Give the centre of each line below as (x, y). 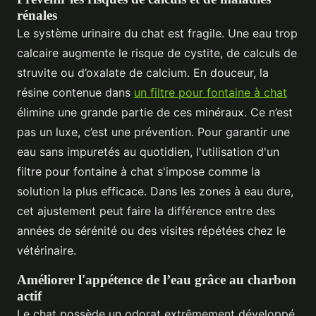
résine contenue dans (75, 92)
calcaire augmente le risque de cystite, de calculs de (157, 53)
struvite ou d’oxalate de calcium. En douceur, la (143, 72)
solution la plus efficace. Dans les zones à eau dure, (155, 191)
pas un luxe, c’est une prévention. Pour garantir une (153, 132)
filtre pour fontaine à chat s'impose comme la (139, 171)
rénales (37, 15)
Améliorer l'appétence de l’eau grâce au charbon (157, 279)
